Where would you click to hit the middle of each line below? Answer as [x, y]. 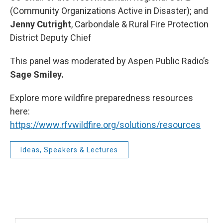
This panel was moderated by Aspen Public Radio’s [110, 61]
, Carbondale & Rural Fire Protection [140, 24]
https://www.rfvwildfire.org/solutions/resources [105, 124]
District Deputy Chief [51, 37]
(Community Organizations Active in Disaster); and [109, 10]
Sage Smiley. [37, 74]
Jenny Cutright [41, 24]
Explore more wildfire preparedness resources [102, 98]
